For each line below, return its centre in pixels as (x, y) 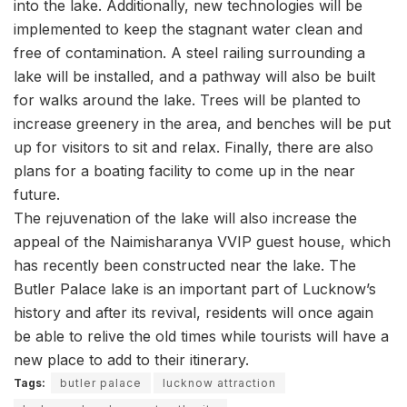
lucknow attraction (219, 383)
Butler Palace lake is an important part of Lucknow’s (195, 289)
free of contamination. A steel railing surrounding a (189, 53)
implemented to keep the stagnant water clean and (188, 30)
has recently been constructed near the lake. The (185, 266)
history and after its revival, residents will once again (194, 313)
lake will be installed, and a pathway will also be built (194, 77)
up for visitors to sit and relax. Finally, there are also (194, 148)
